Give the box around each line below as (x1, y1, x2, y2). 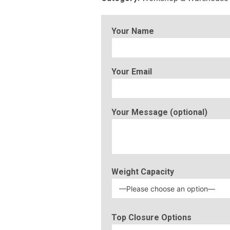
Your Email (111, 67, 152, 77)
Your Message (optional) (111, 107, 207, 118)
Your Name (111, 26, 154, 36)
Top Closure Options (111, 213, 191, 223)
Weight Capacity (111, 167, 174, 177)
